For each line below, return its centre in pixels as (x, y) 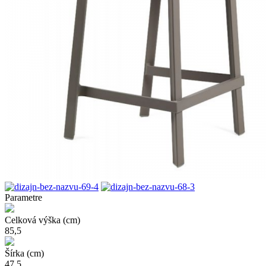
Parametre (23, 197)
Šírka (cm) (24, 253)
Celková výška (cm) (42, 220)
